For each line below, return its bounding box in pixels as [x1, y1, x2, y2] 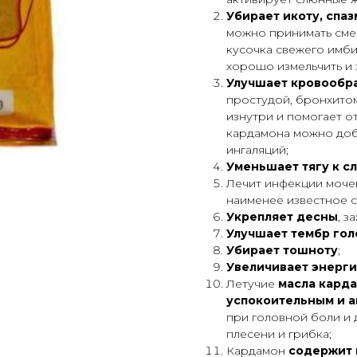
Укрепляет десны [226, 210, 338, 225]
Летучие [226, 277, 278, 292]
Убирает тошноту [226, 243, 338, 258]
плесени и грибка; [226, 327, 331, 342]
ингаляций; [226, 143, 288, 158]
